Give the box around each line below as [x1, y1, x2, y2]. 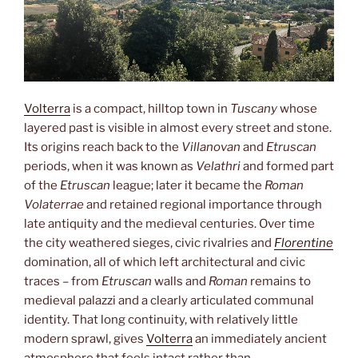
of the [24, 177, 60, 193]
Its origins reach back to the [24, 139, 181, 154]
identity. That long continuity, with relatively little [24, 312, 298, 327]
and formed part [243, 158, 334, 173]
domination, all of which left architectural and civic [24, 254, 305, 269]
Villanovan [181, 139, 243, 154]
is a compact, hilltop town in [70, 101, 230, 116]
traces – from [24, 273, 101, 288]
